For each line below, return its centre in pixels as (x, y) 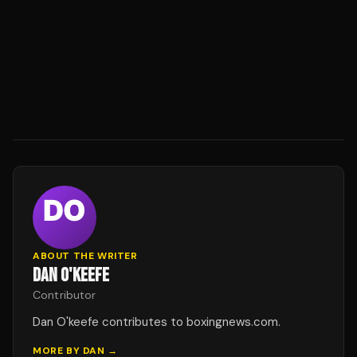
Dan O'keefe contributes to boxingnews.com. (157, 322)
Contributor (65, 295)
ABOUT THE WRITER (85, 256)
